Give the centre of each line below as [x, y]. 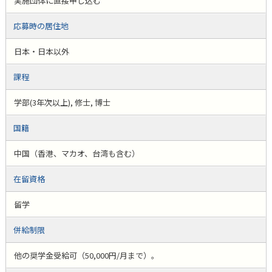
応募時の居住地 [41, 26]
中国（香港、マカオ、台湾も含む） [76, 153]
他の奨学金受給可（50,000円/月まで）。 [86, 255]
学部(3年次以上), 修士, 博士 [62, 102]
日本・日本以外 [41, 51]
